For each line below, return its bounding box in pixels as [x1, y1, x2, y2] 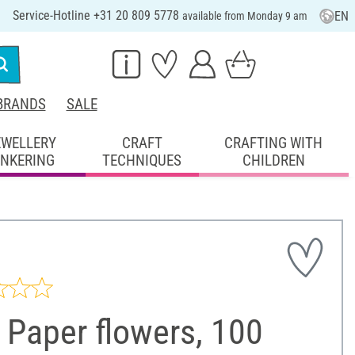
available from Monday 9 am [181, 10, 307, 22]
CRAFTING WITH [224, 133, 323, 152]
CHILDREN [242, 151, 305, 170]
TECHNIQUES [102, 151, 182, 170]
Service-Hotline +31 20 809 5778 [12, 8, 182, 23]
